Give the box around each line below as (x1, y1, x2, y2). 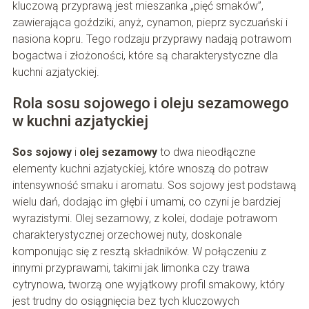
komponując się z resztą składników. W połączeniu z (12, 245, 266, 259)
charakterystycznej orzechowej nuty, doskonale (12, 228, 242, 242)
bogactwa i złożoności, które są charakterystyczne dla (12, 49, 278, 63)
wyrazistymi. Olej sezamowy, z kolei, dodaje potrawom (12, 212, 277, 226)
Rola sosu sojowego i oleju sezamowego (12, 94, 289, 112)
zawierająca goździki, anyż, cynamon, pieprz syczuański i (12, 16, 288, 30)
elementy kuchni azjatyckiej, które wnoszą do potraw (12, 162, 268, 176)
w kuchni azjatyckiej (12, 112, 148, 130)
